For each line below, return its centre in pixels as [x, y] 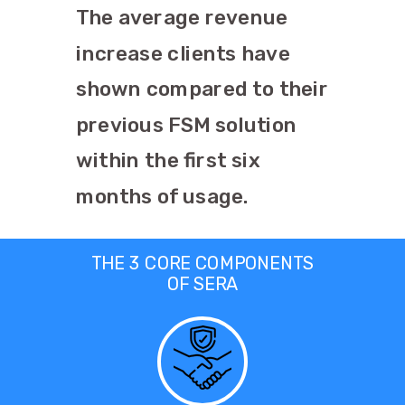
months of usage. [162, 197]
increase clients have [183, 54]
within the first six [168, 160]
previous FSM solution [187, 125]
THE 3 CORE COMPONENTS [202, 264]
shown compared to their [202, 89]
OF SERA [202, 284]
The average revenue [182, 18]
